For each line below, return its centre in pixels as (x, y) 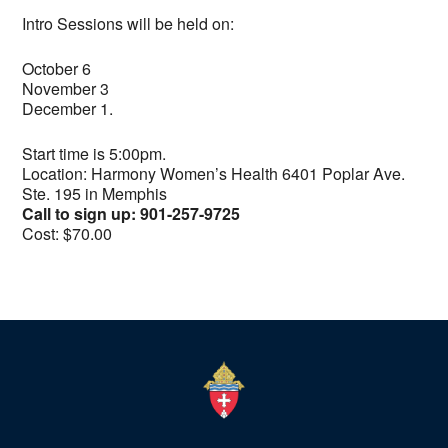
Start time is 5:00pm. (94, 154)
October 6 (56, 69)
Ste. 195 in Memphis (94, 194)
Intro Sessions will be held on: (128, 24)
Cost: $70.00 (67, 234)
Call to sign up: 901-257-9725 (131, 214)
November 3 (65, 89)
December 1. (67, 109)
